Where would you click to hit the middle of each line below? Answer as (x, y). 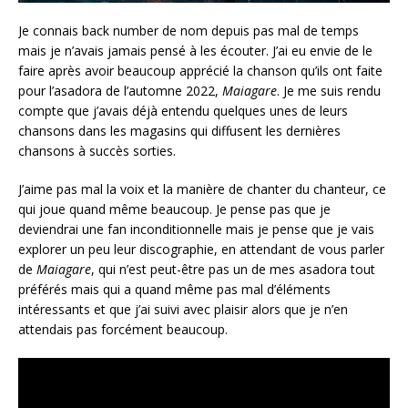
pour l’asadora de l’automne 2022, (120, 90)
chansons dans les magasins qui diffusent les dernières (179, 130)
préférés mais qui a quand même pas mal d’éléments (174, 289)
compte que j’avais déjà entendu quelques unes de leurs (183, 110)
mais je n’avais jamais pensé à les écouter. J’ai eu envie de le (195, 50)
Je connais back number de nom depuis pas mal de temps (189, 30)
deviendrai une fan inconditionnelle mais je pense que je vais (196, 229)
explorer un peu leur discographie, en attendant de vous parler (201, 249)
